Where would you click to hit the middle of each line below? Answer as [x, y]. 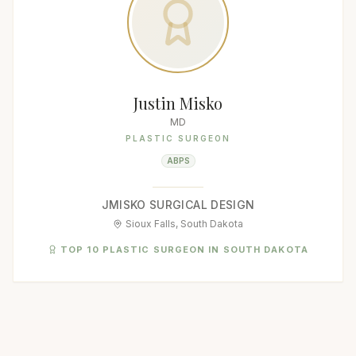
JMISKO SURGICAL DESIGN [178, 205]
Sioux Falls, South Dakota [184, 224]
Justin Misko [178, 103]
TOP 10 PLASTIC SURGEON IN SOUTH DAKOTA [184, 250]
